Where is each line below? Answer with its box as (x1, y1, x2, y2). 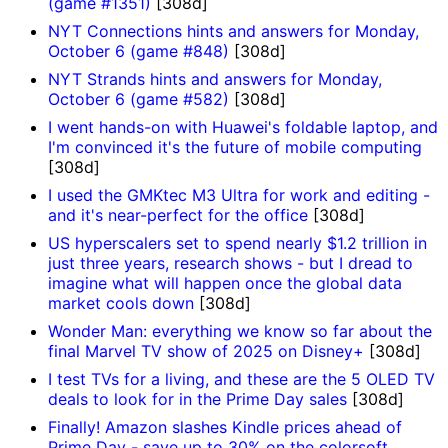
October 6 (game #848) (48, 41, 234, 62)
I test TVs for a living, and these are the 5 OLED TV (48, 369, 435, 390)
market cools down (48, 293, 199, 314)
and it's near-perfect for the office (48, 205, 313, 226)
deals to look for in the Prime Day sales (48, 389, 352, 410)
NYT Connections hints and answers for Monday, (48, 21, 419, 42)
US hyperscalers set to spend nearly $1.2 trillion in (48, 233, 427, 254)
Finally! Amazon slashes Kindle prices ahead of (48, 417, 402, 438)
